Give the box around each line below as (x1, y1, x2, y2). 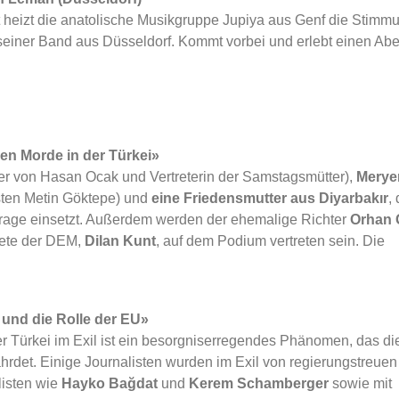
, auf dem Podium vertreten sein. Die (156, 233, 385, 248)
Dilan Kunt (85, 233, 156, 248)
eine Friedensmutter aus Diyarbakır (151, 191, 388, 206)
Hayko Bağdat (61, 376, 158, 391)
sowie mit (329, 376, 392, 391)
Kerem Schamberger (189, 376, 329, 391)
